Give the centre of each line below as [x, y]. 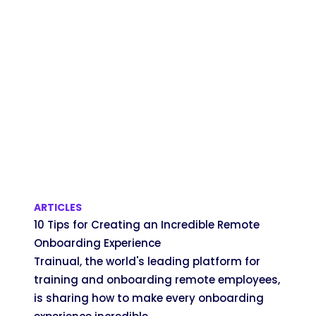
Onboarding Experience [97, 243]
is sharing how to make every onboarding [149, 298]
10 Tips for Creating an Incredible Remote [147, 224]
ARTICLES [58, 207]
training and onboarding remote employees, [157, 279]
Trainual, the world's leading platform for [147, 261]
